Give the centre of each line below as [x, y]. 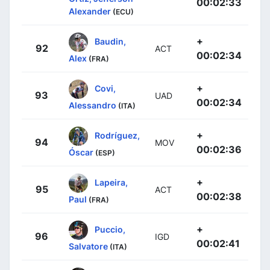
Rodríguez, [117, 135]
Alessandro [93, 105]
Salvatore [88, 246]
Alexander [90, 11]
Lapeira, [111, 182]
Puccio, [110, 229]
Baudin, [110, 41]
